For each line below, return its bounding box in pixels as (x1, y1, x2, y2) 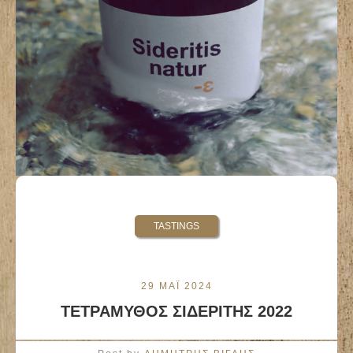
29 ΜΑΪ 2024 (140, 281, 213, 292)
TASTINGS (154, 221, 199, 232)
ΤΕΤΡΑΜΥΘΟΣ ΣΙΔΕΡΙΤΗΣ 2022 (61, 303, 292, 321)
